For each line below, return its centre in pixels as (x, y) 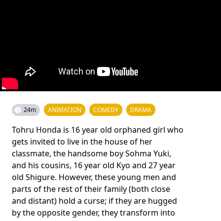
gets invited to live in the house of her (82, 141)
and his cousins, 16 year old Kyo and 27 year (94, 165)
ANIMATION (65, 110)
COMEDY (106, 110)
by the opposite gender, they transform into (93, 212)
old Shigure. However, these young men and (94, 177)
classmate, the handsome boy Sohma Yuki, (92, 153)
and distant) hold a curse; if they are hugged (94, 201)
